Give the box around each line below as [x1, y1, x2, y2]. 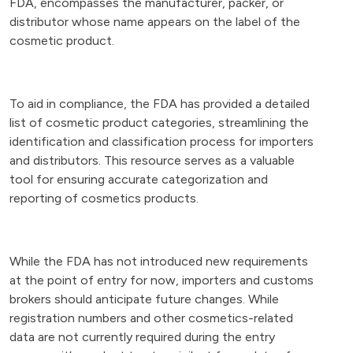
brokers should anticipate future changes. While [9, 292, 279, 307]
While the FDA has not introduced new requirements [9, 254, 308, 269]
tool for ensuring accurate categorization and [9, 172, 268, 187]
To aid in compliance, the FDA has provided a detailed [9, 96, 310, 111]
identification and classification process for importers [9, 134, 314, 149]
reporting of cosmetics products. [9, 191, 199, 206]
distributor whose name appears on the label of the [9, 14, 300, 29]
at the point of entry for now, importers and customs [9, 273, 314, 288]
